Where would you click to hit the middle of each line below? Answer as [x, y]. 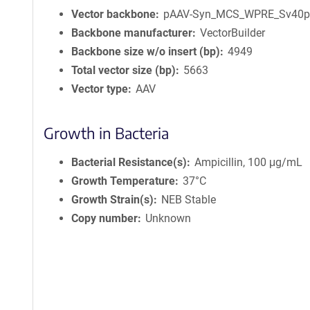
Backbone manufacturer [132, 33]
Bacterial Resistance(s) [129, 163]
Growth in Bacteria [106, 133]
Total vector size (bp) [124, 71]
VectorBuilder [233, 33]
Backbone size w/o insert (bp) [146, 52]
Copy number [104, 219]
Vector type [100, 89]
